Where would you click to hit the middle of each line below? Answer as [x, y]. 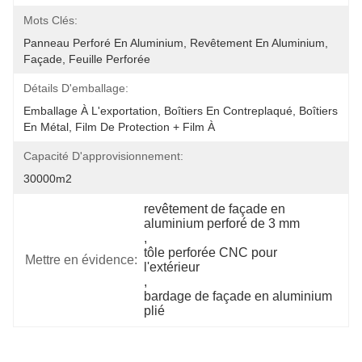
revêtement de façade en [215, 209]
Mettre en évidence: [81, 260]
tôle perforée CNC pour [211, 253]
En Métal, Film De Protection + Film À [121, 127]
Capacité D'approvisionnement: [103, 156]
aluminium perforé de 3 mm [222, 223]
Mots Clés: [51, 20]
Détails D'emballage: [76, 88]
